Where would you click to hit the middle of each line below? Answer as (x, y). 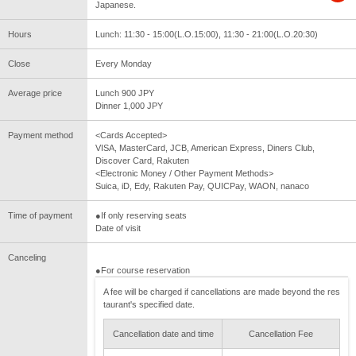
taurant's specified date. (149, 305)
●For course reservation (143, 271)
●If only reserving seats (141, 216)
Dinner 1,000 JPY (129, 106)
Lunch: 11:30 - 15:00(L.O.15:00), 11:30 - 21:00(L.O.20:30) (207, 35)
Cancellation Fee (281, 334)
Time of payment (40, 216)
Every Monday (124, 64)
